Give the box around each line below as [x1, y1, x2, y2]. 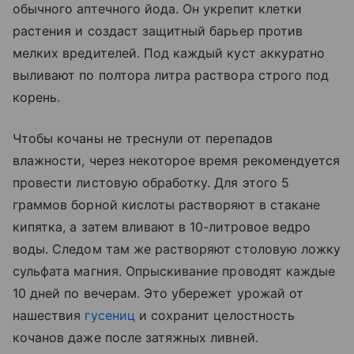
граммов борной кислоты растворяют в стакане [13, 197, 321, 213]
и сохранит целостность [134, 307, 295, 324]
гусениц [85, 307, 135, 324]
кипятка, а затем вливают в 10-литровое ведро [13, 219, 311, 235]
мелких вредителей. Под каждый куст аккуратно [13, 45, 326, 62]
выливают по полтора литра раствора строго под [13, 67, 330, 84]
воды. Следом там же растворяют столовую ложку [13, 241, 341, 258]
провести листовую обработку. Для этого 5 [13, 175, 289, 191]
